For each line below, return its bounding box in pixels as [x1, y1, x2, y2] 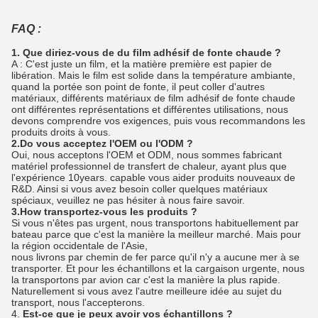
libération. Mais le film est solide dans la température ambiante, [11, 70, 295, 82]
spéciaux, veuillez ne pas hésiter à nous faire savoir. [11, 194, 245, 207]
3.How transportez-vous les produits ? [11, 206, 197, 218]
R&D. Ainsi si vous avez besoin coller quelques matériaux [11, 183, 268, 195]
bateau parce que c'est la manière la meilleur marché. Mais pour [11, 229, 301, 241]
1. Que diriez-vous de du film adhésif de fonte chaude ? [11, 47, 281, 59]
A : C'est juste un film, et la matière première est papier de [11, 58, 272, 70]
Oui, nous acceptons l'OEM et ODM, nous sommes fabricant [11, 149, 282, 161]
